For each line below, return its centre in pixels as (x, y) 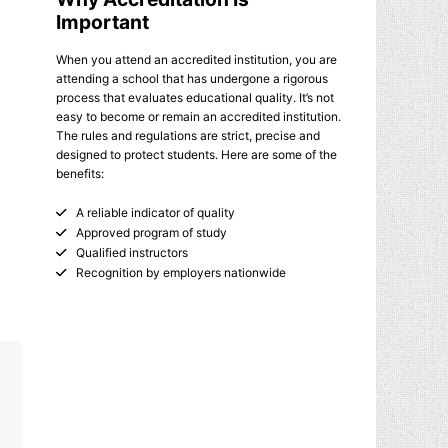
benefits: (80, 173)
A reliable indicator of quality (155, 212)
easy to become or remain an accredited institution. (198, 116)
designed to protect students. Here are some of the (196, 154)
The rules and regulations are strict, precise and (188, 135)
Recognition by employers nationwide (180, 272)
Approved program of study (151, 232)
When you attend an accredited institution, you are (196, 59)
